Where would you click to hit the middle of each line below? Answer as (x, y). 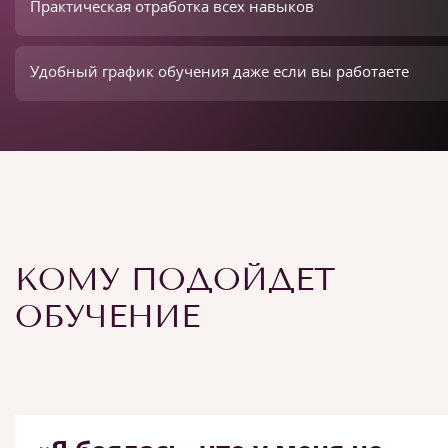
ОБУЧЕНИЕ (107, 316)
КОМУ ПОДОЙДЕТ (175, 279)
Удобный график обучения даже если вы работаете (219, 71)
